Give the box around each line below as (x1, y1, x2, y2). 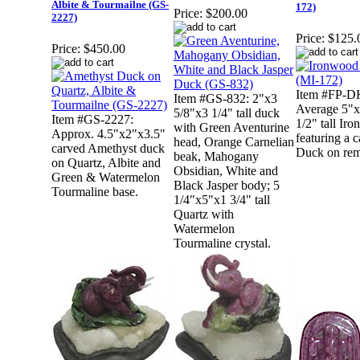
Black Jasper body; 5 (174, 178, 280, 193)
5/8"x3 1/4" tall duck (174, 106, 280, 121)
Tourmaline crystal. (174, 236, 271, 251)
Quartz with (174, 207, 234, 222)
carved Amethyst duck (51, 141, 165, 156)
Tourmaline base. (51, 185, 138, 199)
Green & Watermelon (51, 170, 160, 185)
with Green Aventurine (174, 121, 289, 135)
